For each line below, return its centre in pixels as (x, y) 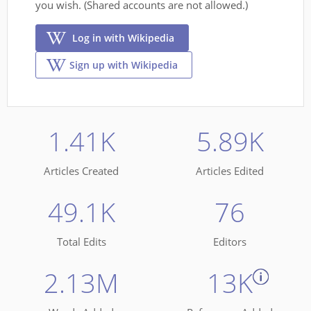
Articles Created (81, 170)
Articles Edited (230, 170)
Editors (230, 241)
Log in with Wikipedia (123, 38)
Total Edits (81, 241)
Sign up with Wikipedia (124, 65)
